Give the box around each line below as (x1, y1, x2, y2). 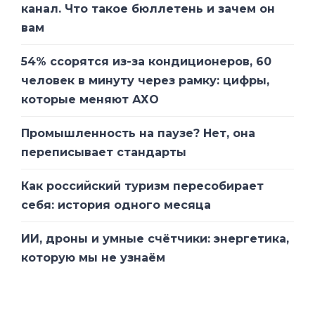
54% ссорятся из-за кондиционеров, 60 (21, 54, 271, 68)
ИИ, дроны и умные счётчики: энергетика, (21, 231, 289, 245)
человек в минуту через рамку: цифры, (21, 73, 269, 87)
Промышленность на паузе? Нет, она (21, 126, 255, 140)
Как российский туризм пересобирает (21, 179, 264, 193)
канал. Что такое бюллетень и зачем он (21, 1, 275, 15)
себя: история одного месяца (21, 198, 211, 212)
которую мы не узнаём (21, 250, 165, 264)
